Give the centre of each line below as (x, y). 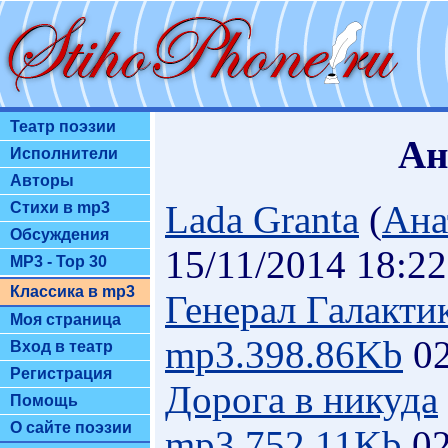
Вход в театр (61, 346)
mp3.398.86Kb (284, 354)
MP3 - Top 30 (58, 261)
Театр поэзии (63, 126)
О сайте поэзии (71, 427)
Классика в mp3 (72, 291)
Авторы (42, 180)
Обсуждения (59, 234)
